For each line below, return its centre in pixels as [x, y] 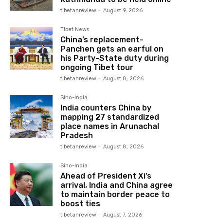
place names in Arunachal [110, 126]
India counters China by [106, 108]
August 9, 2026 [123, 10]
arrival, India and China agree [117, 185]
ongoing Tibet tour [97, 67]
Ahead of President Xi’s [106, 176]
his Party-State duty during [115, 58]
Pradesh [77, 135]
